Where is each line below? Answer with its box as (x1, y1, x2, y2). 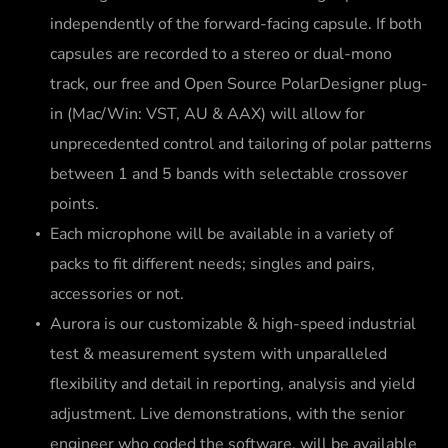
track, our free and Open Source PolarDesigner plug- (50, 73, 428, 96)
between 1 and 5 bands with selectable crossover (50, 163, 408, 186)
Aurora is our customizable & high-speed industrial (50, 313, 416, 336)
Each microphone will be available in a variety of (50, 223, 393, 246)
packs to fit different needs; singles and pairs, (50, 253, 375, 276)
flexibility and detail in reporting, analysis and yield (50, 373, 415, 396)
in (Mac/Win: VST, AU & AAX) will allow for (50, 103, 365, 126)
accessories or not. (50, 283, 184, 306)
